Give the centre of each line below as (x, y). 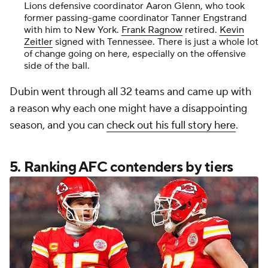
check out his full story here (171, 126)
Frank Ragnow (152, 30)
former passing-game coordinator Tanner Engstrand (135, 18)
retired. (201, 30)
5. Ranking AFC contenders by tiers (121, 167)
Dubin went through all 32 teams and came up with (130, 92)
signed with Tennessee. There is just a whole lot (156, 42)
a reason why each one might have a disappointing (128, 109)
